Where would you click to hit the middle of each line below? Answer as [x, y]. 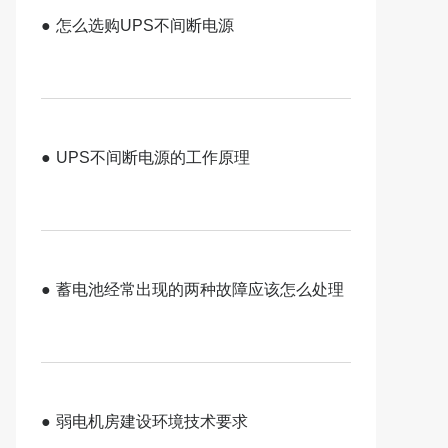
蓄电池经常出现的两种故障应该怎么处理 [200, 289]
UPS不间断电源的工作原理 [153, 157]
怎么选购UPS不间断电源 [145, 25]
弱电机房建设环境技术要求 [152, 421]
